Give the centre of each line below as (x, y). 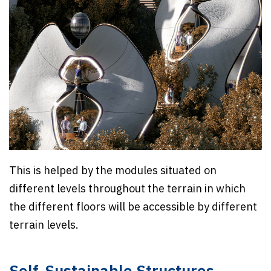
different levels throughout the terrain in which (127, 190)
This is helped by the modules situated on (113, 171)
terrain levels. (45, 226)
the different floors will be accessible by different (133, 208)
